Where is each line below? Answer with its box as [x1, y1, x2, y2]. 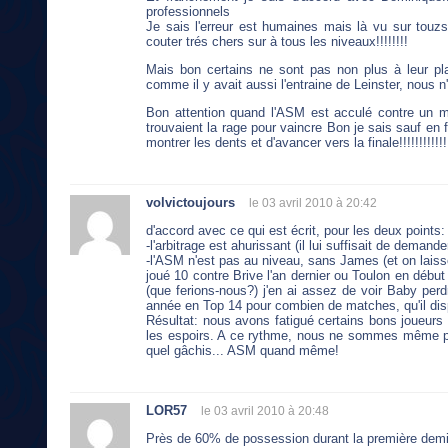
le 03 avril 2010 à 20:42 [249, 195, 377, 210]
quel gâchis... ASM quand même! [146, 342, 339, 358]
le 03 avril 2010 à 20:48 [201, 403, 329, 418]
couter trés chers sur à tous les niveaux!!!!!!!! [146, 34, 408, 50]
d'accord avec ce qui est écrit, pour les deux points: [146, 222, 445, 238]
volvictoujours [146, 194, 235, 210]
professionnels [146, 4, 230, 20]
